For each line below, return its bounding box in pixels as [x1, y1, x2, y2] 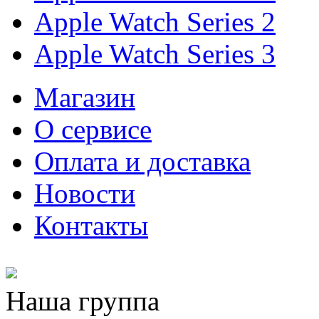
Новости [34, 177, 135, 209]
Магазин [34, 81, 135, 113]
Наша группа [6, 285, 159, 316]
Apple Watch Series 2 [34, 6, 276, 37]
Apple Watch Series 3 [34, 38, 276, 69]
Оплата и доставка [34, 145, 251, 177]
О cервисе [34, 113, 152, 145]
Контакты [34, 209, 148, 241]
